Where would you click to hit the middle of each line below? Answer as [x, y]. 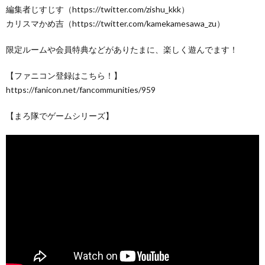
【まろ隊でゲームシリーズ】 [60, 116]
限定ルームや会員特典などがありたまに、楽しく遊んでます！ [122, 49]
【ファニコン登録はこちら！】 [64, 75]
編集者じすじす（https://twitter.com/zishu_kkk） [98, 9]
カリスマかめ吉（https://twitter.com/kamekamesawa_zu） [115, 23]
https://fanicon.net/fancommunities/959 [81, 90]
